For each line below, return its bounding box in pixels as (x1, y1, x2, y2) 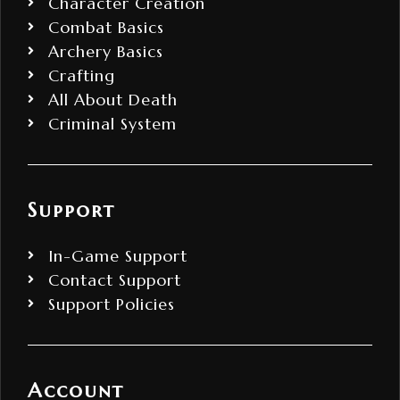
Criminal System (47, 112, 177, 134)
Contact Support (47, 269, 181, 290)
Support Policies (47, 293, 175, 314)
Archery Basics (47, 40, 163, 62)
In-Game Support (47, 245, 187, 266)
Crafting (47, 64, 115, 86)
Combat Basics (47, 16, 164, 37)
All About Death (47, 88, 178, 110)
